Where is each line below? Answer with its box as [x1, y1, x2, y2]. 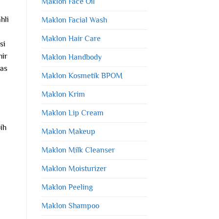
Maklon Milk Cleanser [41, 145, 115, 154]
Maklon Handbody [41, 52, 102, 62]
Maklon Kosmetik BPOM [41, 71, 123, 80]
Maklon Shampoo [41, 201, 99, 210]
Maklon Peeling [41, 182, 93, 192]
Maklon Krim [41, 89, 85, 99]
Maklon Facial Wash [41, 15, 107, 24]
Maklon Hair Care [41, 34, 101, 43]
